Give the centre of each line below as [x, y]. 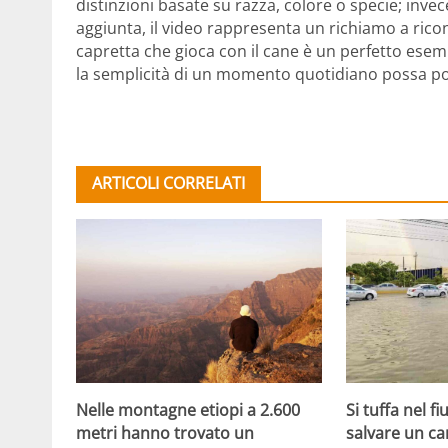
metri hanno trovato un [165, 433]
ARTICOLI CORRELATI [168, 183]
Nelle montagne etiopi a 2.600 [188, 410]
